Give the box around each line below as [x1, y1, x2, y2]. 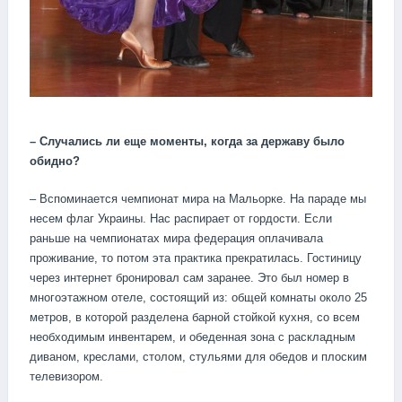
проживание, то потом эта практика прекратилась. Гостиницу [30, 250, 362, 265]
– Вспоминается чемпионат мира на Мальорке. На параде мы [30, 191, 366, 205]
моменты [150, 135, 204, 149]
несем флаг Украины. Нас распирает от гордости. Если [30, 211, 332, 225]
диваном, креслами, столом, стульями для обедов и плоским [30, 349, 367, 363]
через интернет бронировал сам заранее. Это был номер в [30, 270, 349, 284]
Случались [39, 135, 102, 149]
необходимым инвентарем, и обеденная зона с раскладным [30, 329, 355, 344]
